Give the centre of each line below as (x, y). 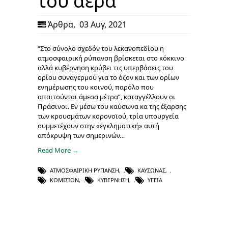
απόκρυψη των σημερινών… (81, 135)
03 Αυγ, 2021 (102, 24)
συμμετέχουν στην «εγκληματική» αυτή (98, 125)
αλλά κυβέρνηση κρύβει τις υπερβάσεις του (105, 67)
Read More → (58, 150)
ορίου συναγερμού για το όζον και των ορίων (108, 77)
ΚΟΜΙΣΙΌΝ (64, 180)
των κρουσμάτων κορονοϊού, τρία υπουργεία (108, 116)
